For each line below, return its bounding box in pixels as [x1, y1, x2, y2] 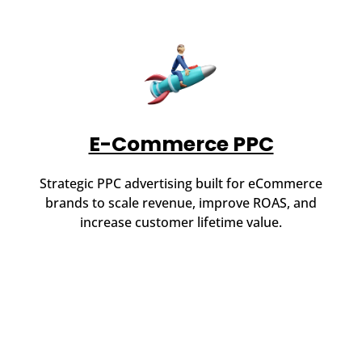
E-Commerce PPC [88, 130, 274, 159]
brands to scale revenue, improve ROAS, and [45, 194, 317, 213]
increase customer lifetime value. [80, 213, 282, 232]
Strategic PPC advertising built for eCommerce [40, 175, 322, 193]
